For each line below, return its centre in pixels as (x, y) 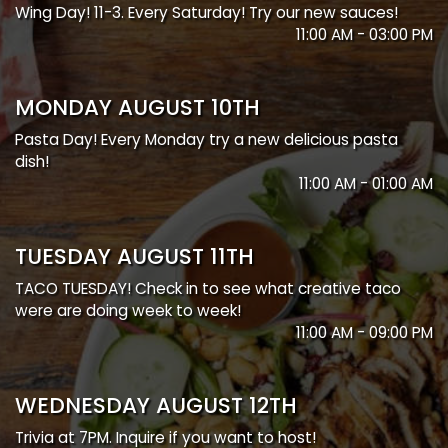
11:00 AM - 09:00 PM (364, 332)
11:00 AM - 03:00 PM (364, 34)
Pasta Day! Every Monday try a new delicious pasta (206, 139)
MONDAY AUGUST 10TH (137, 107)
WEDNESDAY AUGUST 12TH (156, 405)
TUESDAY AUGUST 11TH (134, 256)
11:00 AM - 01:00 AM (366, 183)
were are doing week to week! (128, 310)
